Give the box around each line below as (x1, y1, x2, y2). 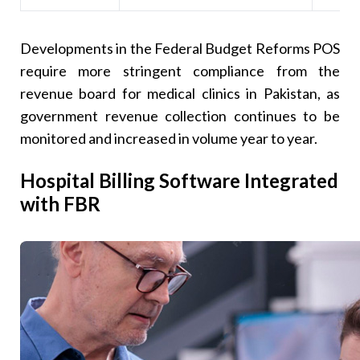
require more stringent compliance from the (20, 61, 340, 80)
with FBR (20, 192, 101, 216)
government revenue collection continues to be (20, 106, 340, 125)
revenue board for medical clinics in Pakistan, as (20, 84, 340, 102)
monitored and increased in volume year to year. (20, 129, 318, 147)
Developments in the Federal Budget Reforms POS (20, 39, 340, 57)
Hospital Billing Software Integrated (20, 169, 339, 193)
